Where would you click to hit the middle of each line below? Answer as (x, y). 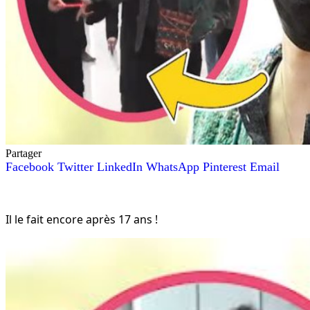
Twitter (75, 166)
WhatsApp (173, 166)
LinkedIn (120, 166)
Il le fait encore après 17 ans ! (82, 219)
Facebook (30, 166)
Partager (24, 153)
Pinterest (225, 166)
